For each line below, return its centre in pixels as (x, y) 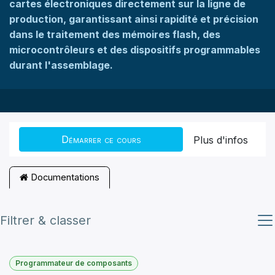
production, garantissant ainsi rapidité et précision (134, 19)
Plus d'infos (221, 140)
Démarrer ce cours (101, 139)
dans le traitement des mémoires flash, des (115, 34)
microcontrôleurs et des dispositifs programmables (135, 49)
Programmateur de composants (74, 263)
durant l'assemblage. (62, 65)
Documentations (64, 178)
